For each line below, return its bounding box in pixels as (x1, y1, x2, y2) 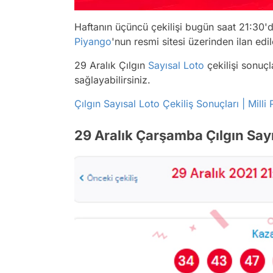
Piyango (74, 35, 112, 48)
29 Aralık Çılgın (74, 58, 148, 71)
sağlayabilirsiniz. (74, 73, 151, 86)
